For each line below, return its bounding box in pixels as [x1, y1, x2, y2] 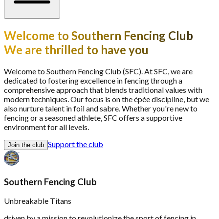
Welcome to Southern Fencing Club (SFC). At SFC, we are [4, 66, 193, 76]
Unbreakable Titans [4, 196, 71, 206]
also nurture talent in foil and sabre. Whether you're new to [4, 103, 197, 113]
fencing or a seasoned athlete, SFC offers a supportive [4, 112, 182, 122]
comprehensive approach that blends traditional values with [4, 85, 202, 94]
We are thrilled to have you [4, 42, 149, 57]
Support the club [48, 139, 103, 149]
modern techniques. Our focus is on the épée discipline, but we [4, 94, 209, 104]
